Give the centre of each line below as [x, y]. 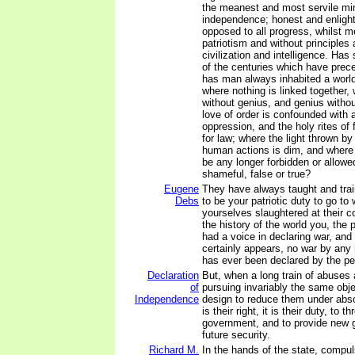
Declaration [173, 275]
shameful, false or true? [256, 174]
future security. [236, 335]
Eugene [181, 189]
